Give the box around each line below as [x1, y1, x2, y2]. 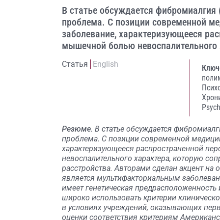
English [93, 59, 118, 69]
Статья [62, 59, 88, 69]
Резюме [62, 124, 91, 134]
